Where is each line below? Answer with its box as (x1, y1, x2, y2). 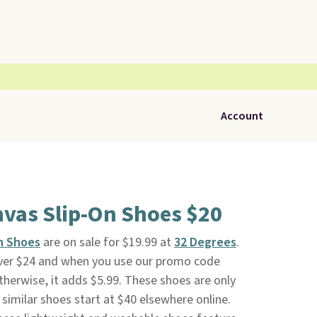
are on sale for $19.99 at (40, 234, 174, 251)
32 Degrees (173, 234, 236, 251)
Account (221, 108, 263, 124)
